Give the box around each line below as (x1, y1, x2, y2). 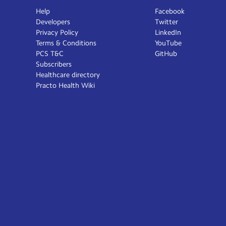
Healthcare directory (36, 70, 100, 79)
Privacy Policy (36, 28, 78, 37)
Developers (36, 17, 70, 26)
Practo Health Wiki (36, 81, 95, 90)
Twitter (155, 17, 178, 26)
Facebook (155, 7, 185, 16)
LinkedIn (155, 28, 181, 37)
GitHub (155, 49, 177, 58)
